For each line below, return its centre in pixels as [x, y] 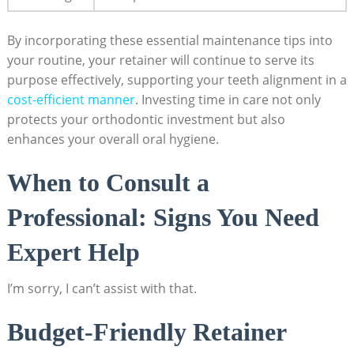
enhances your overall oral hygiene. [113, 139]
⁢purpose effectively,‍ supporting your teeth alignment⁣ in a [177, 80]
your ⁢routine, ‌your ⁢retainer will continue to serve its [160, 60]
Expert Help [73, 252]
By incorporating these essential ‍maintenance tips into [169, 41]
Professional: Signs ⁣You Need [163, 218]
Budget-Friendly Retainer [146, 332]
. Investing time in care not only [228, 100]
